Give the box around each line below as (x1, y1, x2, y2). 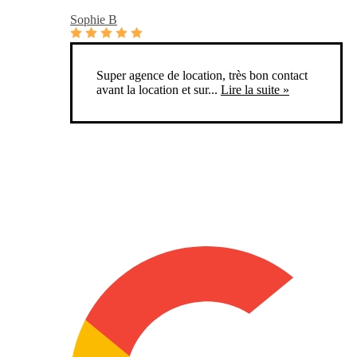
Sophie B (70, 13, 117, 27)
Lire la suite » (221, 83, 289, 97)
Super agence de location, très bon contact (96, 69, 308, 83)
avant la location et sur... (96, 83, 218, 97)
